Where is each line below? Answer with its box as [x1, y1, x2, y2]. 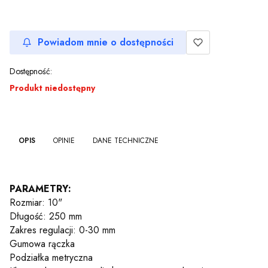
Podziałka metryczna [10, 250, 93, 264]
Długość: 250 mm [10, 209, 82, 223]
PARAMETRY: [10, 181, 71, 196]
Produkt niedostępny [10, 82, 95, 95]
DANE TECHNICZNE [93, 135, 159, 146]
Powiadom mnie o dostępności [38, 35, 173, 50]
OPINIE [53, 135, 75, 146]
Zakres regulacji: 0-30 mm [10, 223, 115, 237]
